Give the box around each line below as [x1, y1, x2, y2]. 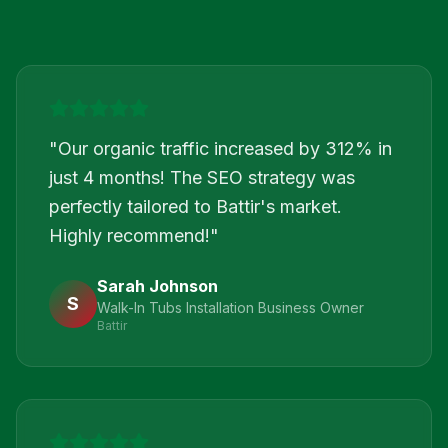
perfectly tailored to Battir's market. [49, 196, 342, 217]
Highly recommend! [49, 225, 210, 246]
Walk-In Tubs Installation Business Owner [97, 299, 364, 316]
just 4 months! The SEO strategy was [49, 167, 355, 188]
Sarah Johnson [97, 276, 218, 296]
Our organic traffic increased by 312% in [58, 138, 392, 159]
